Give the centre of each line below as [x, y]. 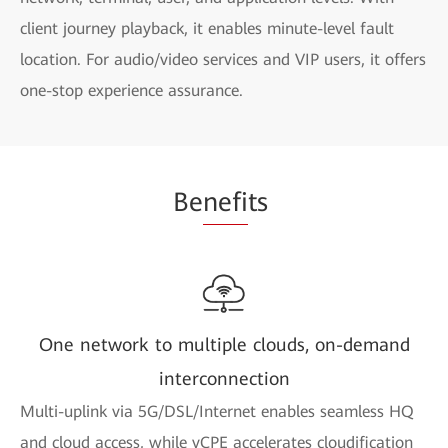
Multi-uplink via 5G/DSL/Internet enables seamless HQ [217, 411]
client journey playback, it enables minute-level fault [207, 28]
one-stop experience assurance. [131, 90]
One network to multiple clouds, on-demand [224, 344]
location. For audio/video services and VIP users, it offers [223, 59]
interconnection [224, 378]
